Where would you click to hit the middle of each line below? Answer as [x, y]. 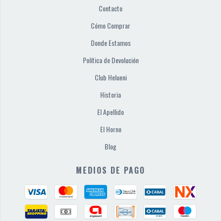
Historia [110, 95]
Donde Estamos [110, 43]
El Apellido [110, 112]
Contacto [110, 8]
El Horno [110, 129]
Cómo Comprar [110, 26]
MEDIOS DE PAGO [110, 170]
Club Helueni [110, 77]
